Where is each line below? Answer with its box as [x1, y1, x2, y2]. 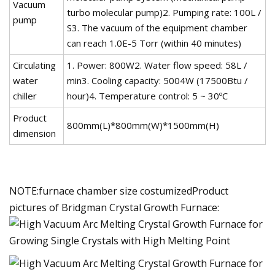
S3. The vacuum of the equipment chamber [67, 21, 247, 34]
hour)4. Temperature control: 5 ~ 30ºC [67, 89, 228, 102]
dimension [13, 126, 56, 139]
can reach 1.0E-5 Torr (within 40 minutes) [67, 36, 241, 49]
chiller [13, 89, 37, 102]
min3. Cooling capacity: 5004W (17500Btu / [67, 74, 248, 87]
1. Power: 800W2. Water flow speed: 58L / [67, 58, 247, 71]
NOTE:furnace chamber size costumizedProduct [9, 184, 228, 198]
